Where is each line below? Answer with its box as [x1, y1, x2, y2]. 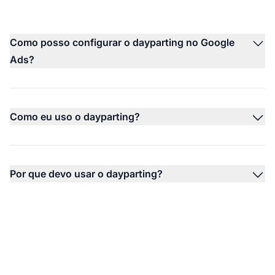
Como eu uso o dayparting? [10, 110, 140, 123]
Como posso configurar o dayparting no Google [10, 36, 234, 48]
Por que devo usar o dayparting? [10, 167, 163, 180]
